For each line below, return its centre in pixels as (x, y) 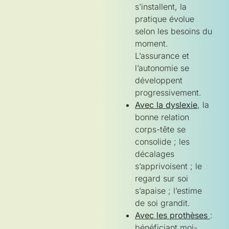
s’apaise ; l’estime (168, 190)
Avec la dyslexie (166, 105)
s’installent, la (161, 6)
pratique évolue (165, 19)
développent (159, 80)
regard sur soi (162, 178)
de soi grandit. (163, 203)
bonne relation (162, 117)
